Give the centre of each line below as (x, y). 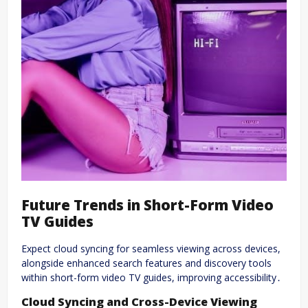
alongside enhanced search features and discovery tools (146, 263)
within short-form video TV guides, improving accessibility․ (151, 277)
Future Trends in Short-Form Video (147, 205)
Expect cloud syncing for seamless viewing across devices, (151, 249)
